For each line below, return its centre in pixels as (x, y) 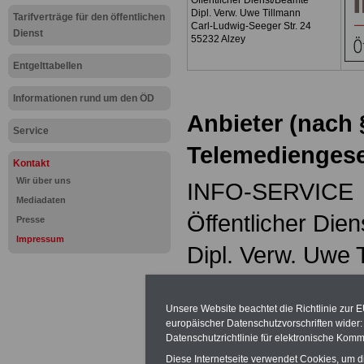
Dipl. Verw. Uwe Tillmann (246, 13)
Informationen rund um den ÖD (84, 98)
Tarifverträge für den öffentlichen (89, 17)
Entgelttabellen (48, 66)
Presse (30, 219)
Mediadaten (41, 200)
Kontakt (31, 163)
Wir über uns (43, 180)
